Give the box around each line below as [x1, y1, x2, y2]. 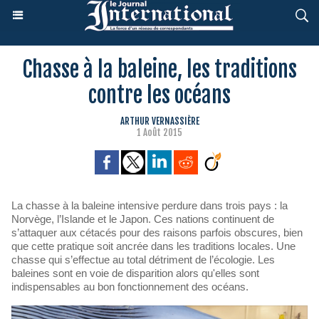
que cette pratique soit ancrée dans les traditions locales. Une [11, 240, 296, 252]
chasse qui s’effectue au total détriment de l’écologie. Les [11, 253, 275, 266]
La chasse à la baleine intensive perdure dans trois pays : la [11, 199, 288, 211]
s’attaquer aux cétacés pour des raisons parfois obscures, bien [11, 226, 303, 239]
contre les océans [88, 82, 231, 108]
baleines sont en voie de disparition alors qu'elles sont [11, 267, 259, 279]
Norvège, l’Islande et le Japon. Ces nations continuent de [11, 213, 274, 225]
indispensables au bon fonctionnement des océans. [11, 281, 249, 293]
